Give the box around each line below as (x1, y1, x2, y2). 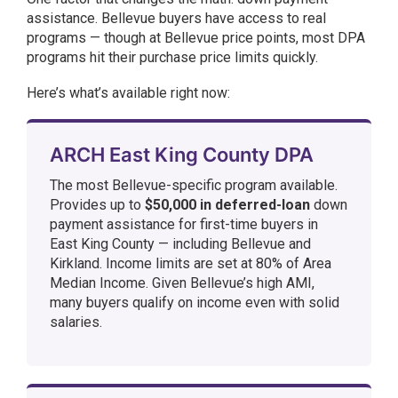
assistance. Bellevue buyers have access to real (27, 10, 326, 27)
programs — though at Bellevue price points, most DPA (27, 29, 365, 46)
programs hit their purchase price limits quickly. (27, 49, 318, 66)
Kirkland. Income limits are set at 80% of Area (50, 255, 331, 272)
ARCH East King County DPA (50, 143, 314, 166)
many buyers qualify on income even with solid (50, 294, 339, 311)
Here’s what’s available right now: (27, 84, 230, 101)
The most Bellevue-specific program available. (50, 177, 338, 194)
